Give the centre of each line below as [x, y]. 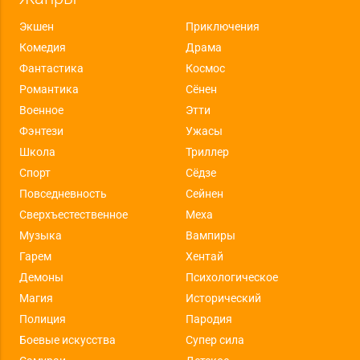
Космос [205, 69]
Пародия [209, 319]
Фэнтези [41, 131]
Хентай [204, 257]
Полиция [42, 319]
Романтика [49, 90]
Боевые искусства [67, 340]
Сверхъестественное [73, 215]
